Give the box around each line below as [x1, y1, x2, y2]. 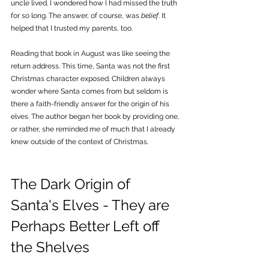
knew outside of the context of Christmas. [11, 138, 148, 147]
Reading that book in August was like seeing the [11, 49, 172, 58]
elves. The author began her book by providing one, [11, 112, 181, 121]
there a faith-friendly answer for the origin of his [11, 100, 171, 109]
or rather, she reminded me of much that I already [11, 125, 177, 134]
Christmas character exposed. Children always [11, 74, 167, 83]
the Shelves [11, 238, 89, 256]
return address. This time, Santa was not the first [11, 62, 172, 71]
